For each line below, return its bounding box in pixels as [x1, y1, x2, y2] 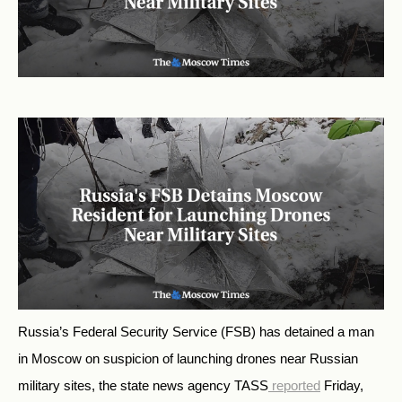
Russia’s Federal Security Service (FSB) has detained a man [18, 324, 374, 340]
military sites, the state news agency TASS [18, 378, 268, 394]
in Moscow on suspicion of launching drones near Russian [18, 351, 358, 367]
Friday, [320, 378, 363, 394]
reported [272, 378, 320, 394]
